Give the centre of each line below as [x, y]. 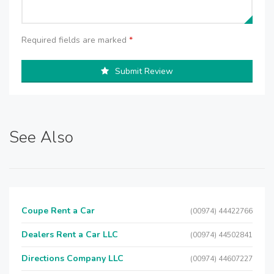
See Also [41, 137]
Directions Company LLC [72, 258]
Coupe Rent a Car [58, 211]
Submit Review [144, 71]
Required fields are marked [75, 40]
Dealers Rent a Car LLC [70, 235]
